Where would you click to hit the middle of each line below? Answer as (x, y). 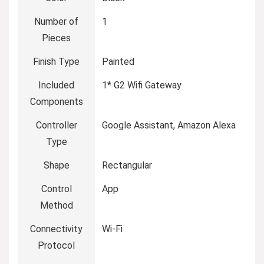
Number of (56, 21)
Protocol (56, 245)
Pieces (56, 38)
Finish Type (56, 61)
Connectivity (56, 229)
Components (56, 101)
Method (56, 205)
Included (56, 85)
